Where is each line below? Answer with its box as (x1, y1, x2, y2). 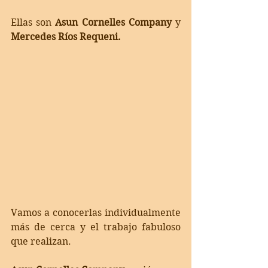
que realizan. (11, 236, 71, 248)
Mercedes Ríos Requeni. (11, 31, 121, 42)
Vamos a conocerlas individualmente (11, 207, 181, 219)
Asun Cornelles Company (55, 17, 172, 28)
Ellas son (11, 17, 56, 28)
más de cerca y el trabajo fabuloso (11, 221, 181, 233)
